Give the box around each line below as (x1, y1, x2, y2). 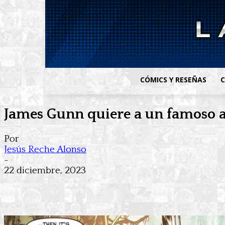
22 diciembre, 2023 (4, 165, 86, 176)
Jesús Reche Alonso (4, 144, 86, 155)
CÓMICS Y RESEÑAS (140, 75, 207, 84)
